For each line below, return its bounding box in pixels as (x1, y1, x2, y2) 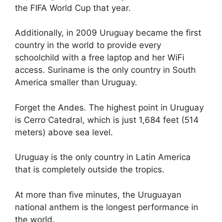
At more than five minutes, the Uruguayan (15, 189, 181, 200)
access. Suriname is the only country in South (15, 65, 196, 75)
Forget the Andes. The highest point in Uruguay (15, 102, 204, 112)
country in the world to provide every (15, 40, 161, 50)
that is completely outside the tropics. (15, 165, 165, 174)
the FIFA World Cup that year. (15, 2, 131, 13)
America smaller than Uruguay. (15, 77, 137, 87)
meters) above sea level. (15, 127, 113, 137)
